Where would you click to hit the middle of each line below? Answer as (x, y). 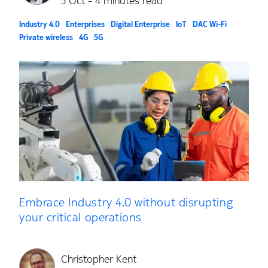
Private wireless (46, 37)
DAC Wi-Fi (210, 24)
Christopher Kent (99, 259)
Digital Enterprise (140, 24)
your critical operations (80, 217)
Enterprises (85, 24)
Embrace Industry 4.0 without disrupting (126, 202)
